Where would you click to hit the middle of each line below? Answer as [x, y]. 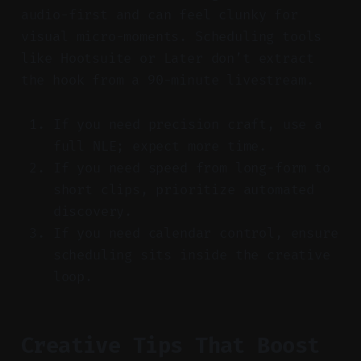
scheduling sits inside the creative [191, 255]
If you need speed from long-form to [191, 168]
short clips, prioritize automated [184, 189]
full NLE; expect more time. [160, 146]
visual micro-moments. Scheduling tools [171, 36]
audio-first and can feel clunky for [159, 15]
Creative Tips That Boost [170, 345]
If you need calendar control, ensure [195, 233]
